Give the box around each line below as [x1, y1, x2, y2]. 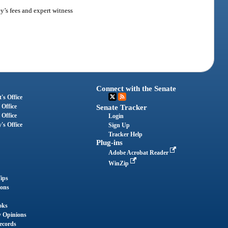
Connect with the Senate [96, 84, 177, 93]
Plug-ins [96, 138, 123, 147]
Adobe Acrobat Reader [108, 149, 170, 157]
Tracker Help [108, 131, 143, 138]
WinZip [108, 160, 131, 167]
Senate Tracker [96, 103, 148, 112]
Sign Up [108, 122, 130, 129]
